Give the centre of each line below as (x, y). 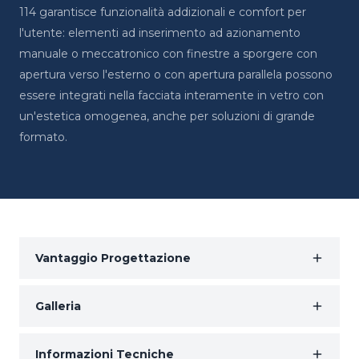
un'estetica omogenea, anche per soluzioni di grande (167, 116)
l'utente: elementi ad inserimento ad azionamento (160, 33)
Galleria (58, 306)
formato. (43, 137)
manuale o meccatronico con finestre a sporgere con (168, 54)
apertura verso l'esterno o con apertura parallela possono (176, 75)
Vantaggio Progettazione (113, 258)
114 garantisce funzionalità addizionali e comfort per (163, 12)
